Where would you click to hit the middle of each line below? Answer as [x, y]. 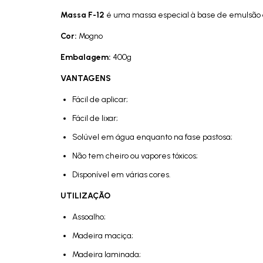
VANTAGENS [87, 78]
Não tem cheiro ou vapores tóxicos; [135, 156]
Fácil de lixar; [95, 118]
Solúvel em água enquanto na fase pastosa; [152, 137]
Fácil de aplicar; [100, 99]
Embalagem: [87, 57]
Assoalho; [89, 217]
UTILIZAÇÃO [86, 195]
